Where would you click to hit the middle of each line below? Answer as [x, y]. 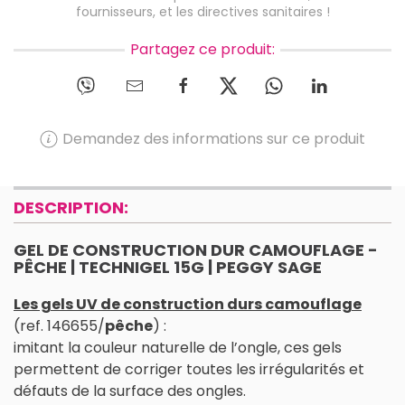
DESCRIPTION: [71, 207]
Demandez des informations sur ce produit [214, 138]
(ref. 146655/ [59, 325]
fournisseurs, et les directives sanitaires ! [202, 12]
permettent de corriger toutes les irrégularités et [189, 369]
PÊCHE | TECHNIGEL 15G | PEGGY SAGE [168, 267]
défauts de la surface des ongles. [130, 391]
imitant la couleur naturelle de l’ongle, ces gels [178, 347]
